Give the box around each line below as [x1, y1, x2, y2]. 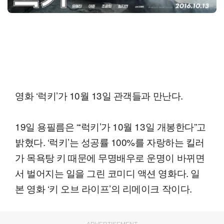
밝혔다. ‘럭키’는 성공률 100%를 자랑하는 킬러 [15, 134, 204, 148]
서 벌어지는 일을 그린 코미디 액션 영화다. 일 [15, 165, 200, 179]
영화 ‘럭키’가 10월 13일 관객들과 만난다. [15, 88, 183, 102]
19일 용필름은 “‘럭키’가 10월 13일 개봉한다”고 [15, 119, 206, 133]
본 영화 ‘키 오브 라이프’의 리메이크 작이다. [15, 181, 192, 195]
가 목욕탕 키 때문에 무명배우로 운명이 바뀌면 [15, 150, 205, 164]
